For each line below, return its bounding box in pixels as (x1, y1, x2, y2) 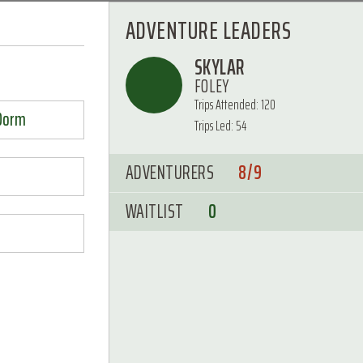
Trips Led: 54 (194, 115, 246, 136)
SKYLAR (194, 50, 245, 83)
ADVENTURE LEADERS (125, 11, 291, 49)
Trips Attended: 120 (194, 94, 275, 115)
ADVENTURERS (125, 157, 214, 188)
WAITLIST (125, 196, 184, 227)
